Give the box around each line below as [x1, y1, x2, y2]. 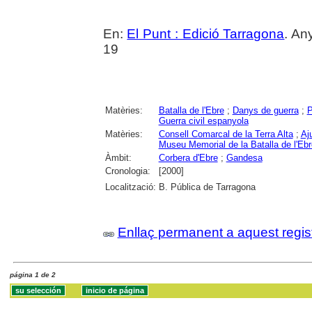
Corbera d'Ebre [158, 153, 218, 164]
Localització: [104, 182, 156, 193]
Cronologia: [104, 166, 150, 177]
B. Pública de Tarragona [158, 182, 256, 193]
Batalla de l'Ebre [158, 105, 224, 116]
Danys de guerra [232, 105, 299, 116]
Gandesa [226, 153, 263, 164]
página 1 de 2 [10, 270, 56, 279]
